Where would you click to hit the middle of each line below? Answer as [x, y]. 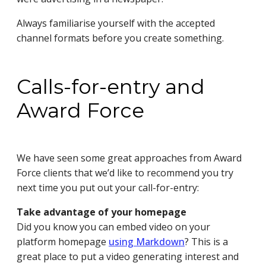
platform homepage [63, 241]
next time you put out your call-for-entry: [108, 187]
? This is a [206, 241]
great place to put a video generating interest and [128, 256]
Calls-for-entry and [111, 86]
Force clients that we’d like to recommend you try [125, 172]
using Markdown [147, 241]
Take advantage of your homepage [102, 212]
